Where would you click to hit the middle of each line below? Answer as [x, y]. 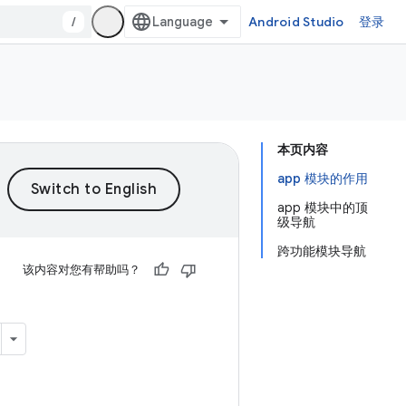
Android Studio [296, 22]
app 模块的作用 [323, 179]
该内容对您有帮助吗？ [82, 270]
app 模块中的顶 [323, 208]
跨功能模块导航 [322, 251]
